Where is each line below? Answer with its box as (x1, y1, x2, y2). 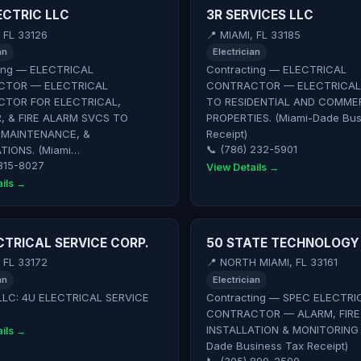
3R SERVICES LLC (205, 7, 313, 23)
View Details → (205, 160, 279, 173)
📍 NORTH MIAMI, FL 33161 (205, 256, 338, 269)
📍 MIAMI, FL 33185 (205, 28, 301, 41)
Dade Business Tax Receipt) (205, 339, 348, 353)
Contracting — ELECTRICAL (205, 63, 346, 77)
